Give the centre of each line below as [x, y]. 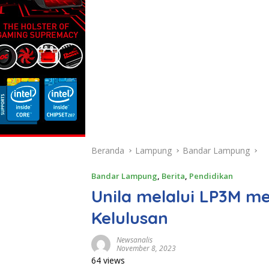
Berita [173, 176]
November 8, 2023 [146, 248]
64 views [108, 260]
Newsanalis [134, 240]
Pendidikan [211, 176]
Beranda [108, 150]
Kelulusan [130, 218]
